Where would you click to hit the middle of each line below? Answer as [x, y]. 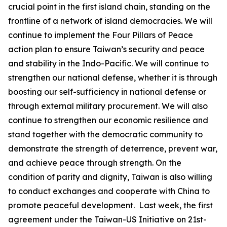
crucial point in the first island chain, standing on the [109, 7]
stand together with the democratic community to [105, 134]
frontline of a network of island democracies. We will [110, 21]
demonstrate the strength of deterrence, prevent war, [113, 148]
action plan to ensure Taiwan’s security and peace [106, 49]
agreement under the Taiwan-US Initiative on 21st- [107, 219]
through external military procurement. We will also [108, 106]
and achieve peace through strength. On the [95, 163]
